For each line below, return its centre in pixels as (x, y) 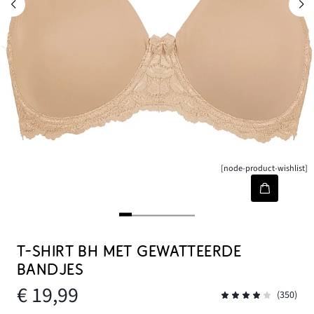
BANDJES (50, 270)
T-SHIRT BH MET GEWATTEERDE (129, 252)
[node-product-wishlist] (265, 169)
